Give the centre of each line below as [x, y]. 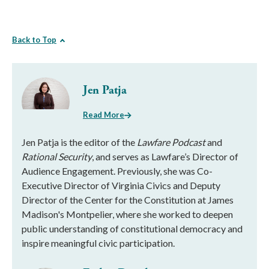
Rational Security [57, 156]
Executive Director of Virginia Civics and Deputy [121, 185]
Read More [104, 115]
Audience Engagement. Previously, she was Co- [117, 171]
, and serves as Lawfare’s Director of [165, 156]
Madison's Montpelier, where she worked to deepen [127, 214]
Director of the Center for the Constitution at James [128, 200]
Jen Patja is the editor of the [79, 142]
